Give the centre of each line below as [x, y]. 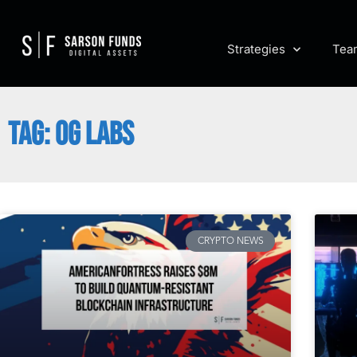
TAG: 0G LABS [71, 135]
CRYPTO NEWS [230, 241]
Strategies [257, 49]
